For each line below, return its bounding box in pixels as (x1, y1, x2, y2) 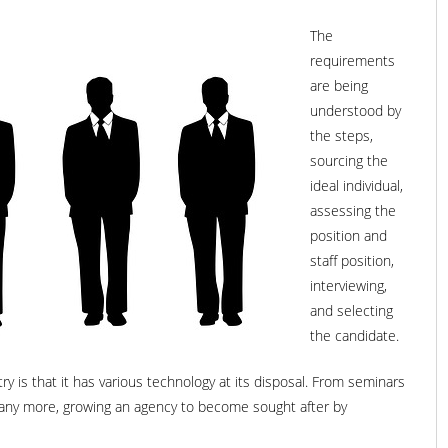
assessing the (310, 201, 396, 220)
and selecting (310, 301, 393, 320)
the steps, (310, 126, 373, 145)
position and (310, 226, 387, 245)
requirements (310, 51, 395, 70)
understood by (310, 101, 401, 120)
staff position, (310, 251, 394, 270)
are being (310, 76, 368, 95)
